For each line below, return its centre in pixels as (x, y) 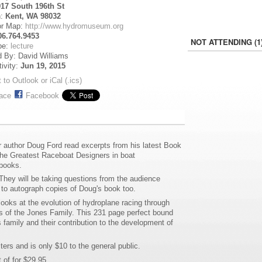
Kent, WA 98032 (33, 16)
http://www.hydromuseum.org (75, 26)
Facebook (43, 95)
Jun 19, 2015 (43, 66)
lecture (22, 46)
